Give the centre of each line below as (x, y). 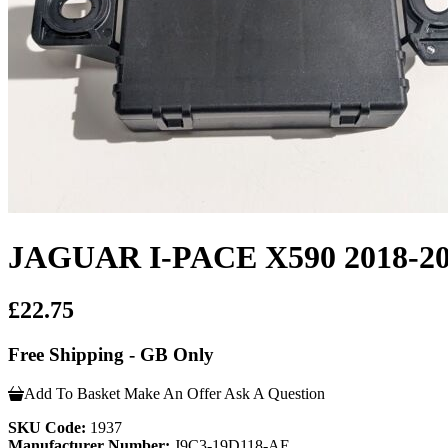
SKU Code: (47, 427)
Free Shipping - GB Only (111, 355)
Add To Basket (72, 393)
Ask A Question (274, 393)
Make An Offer (172, 393)
